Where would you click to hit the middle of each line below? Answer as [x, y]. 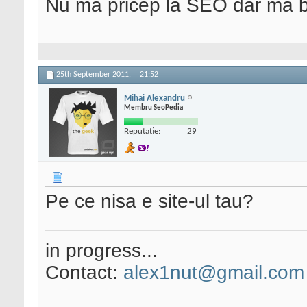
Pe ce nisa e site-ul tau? [149, 201]
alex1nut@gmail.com [214, 273]
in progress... [101, 251]
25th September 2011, [95, 75]
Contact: [84, 273]
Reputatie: [142, 131]
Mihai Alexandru [155, 98]
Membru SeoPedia [153, 108]
